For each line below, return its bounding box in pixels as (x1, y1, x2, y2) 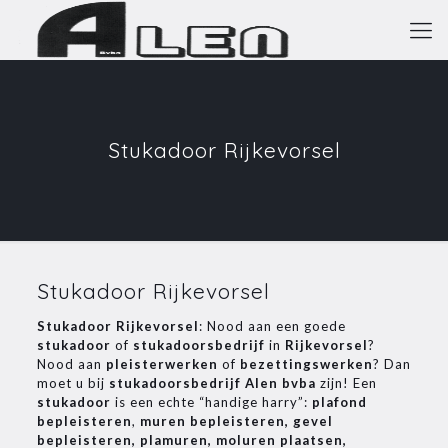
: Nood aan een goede (198, 318, 346, 334)
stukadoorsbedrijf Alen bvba (108, 375, 316, 391)
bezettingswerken (239, 356, 373, 372)
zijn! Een (315, 375, 377, 391)
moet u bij (36, 375, 109, 391)
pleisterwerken (105, 356, 218, 372)
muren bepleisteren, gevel (139, 413, 333, 429)
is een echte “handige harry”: (110, 394, 312, 410)
